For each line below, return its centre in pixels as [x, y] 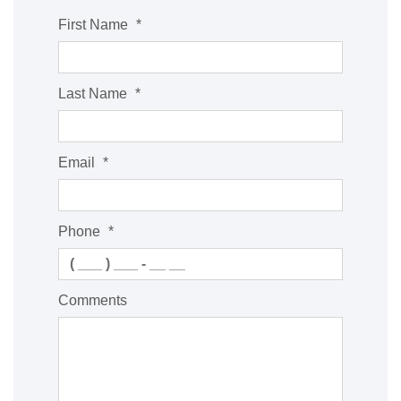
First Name [95, 25]
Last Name [94, 94]
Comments [93, 300]
